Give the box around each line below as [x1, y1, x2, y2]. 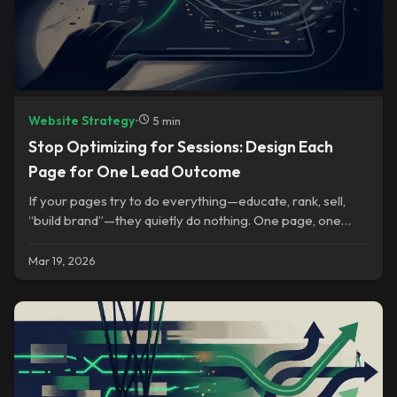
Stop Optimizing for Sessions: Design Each [28, 136, 333, 158]
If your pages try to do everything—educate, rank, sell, [28, 192, 346, 210]
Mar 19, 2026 [28, 253, 96, 268]
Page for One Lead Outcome [28, 161, 241, 183]
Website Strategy [28, 112, 135, 128]
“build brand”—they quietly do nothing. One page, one [28, 212, 341, 230]
